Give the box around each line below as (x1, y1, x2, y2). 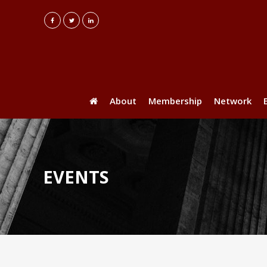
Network (214, 95, 252, 107)
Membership (148, 95, 202, 107)
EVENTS (43, 165, 109, 188)
